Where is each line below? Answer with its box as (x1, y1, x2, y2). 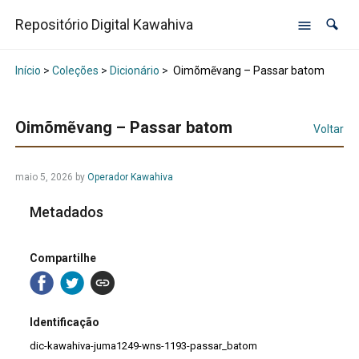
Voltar (313, 123, 345, 136)
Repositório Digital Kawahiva (14, 16, 193, 34)
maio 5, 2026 (14, 171, 73, 184)
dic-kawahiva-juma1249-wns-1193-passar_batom (30, 340, 258, 353)
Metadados (30, 204, 104, 221)
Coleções (51, 64, 99, 78)
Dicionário (109, 64, 159, 78)
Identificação (30, 316, 100, 329)
